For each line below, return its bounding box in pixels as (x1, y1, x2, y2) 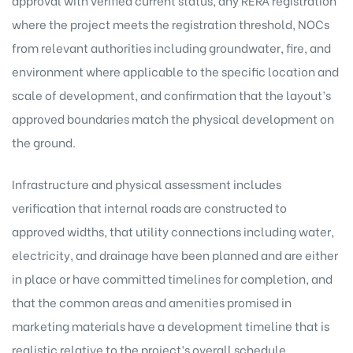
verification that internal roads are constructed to (12, 198, 287, 216)
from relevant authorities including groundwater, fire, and (12, 39, 331, 57)
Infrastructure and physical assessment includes (12, 174, 281, 192)
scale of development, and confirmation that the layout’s (12, 86, 331, 104)
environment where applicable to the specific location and (12, 62, 339, 80)
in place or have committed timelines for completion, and (12, 269, 333, 287)
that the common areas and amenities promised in (12, 292, 292, 310)
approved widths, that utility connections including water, (12, 221, 334, 240)
